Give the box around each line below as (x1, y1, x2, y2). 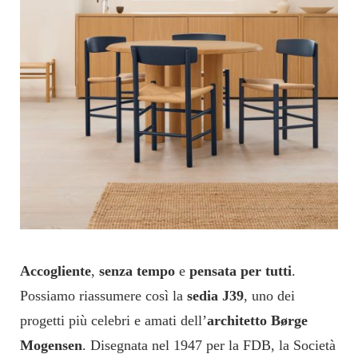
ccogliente (30, 262, 91, 279)
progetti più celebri (20, 312, 130, 328)
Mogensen (20, 336, 82, 353)
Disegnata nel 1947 (90, 336, 202, 353)
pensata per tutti (185, 262, 292, 279)
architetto (207, 312, 267, 328)
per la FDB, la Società (202, 336, 336, 353)
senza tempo (99, 262, 175, 279)
